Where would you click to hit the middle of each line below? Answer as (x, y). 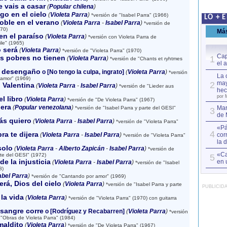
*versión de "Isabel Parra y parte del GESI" (124, 108)
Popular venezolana (43, 107)
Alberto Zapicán (81, 148)
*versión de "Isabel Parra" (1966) (129, 15)
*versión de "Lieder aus (145, 86)
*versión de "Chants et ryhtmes (145, 59)
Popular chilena (71, 7)
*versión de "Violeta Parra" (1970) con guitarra (122, 198)
